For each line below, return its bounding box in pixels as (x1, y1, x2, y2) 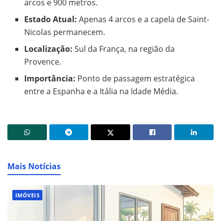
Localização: (24, 43, 73, 54)
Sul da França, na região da (73, 43, 175, 54)
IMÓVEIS (15, 191, 40, 199)
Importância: (24, 73, 76, 84)
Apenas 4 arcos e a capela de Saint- (77, 13, 210, 25)
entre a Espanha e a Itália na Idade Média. (24, 85, 179, 97)
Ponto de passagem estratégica (75, 73, 195, 84)
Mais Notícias (7, 160, 61, 172)
